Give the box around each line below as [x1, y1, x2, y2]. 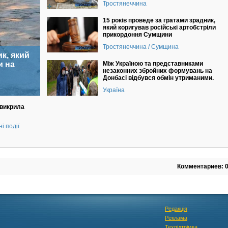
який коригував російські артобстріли [102, 24, 216, 31]
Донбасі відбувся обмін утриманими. [102, 74, 214, 81]
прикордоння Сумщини [102, 31, 172, 38]
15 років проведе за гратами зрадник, [102, 17, 215, 24]
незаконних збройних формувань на [102, 67, 212, 74]
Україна [102, 87, 125, 94]
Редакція [165, 206, 187, 212]
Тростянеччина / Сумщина [102, 43, 179, 50]
